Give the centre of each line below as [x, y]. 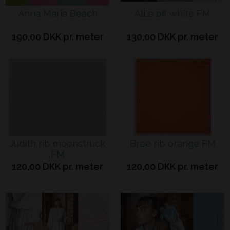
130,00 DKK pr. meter [172, 37]
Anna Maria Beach [57, 14]
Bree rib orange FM [172, 143]
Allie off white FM [172, 14]
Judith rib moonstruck [57, 143]
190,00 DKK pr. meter [57, 37]
